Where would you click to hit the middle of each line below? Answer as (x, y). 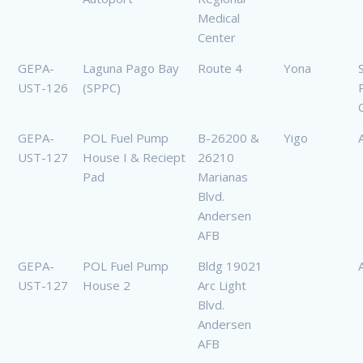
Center (217, 38)
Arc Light (222, 286)
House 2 (107, 286)
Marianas (223, 177)
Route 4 (220, 68)
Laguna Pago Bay (131, 68)
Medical (219, 18)
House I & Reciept (134, 158)
